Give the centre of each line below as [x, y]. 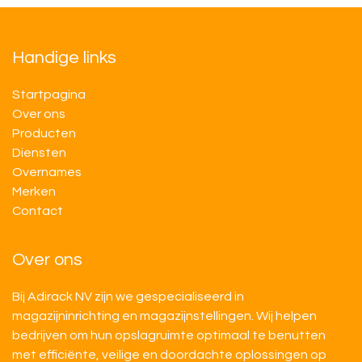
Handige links [64, 58]
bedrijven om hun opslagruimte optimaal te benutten [169, 336]
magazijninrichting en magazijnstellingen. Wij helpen [164, 316]
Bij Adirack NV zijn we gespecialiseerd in [128, 297]
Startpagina [49, 95]
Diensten [39, 153]
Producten [44, 134]
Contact [38, 211]
